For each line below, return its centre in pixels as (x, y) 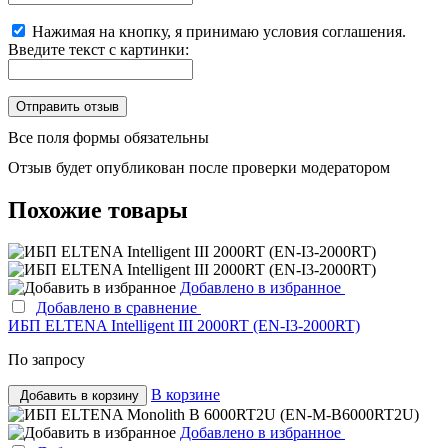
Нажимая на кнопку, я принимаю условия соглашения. (219, 31)
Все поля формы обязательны (108, 137)
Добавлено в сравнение (118, 308)
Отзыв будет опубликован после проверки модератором (199, 167)
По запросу (46, 360)
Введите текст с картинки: (98, 49)
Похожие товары (98, 209)
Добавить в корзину (79, 396)
